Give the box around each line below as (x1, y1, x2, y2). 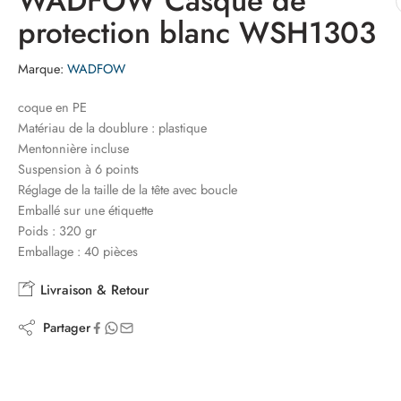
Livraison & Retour (36, 280, 149, 300)
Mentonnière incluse (18, 139, 129, 158)
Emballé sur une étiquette (18, 200, 153, 219)
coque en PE (18, 98, 87, 116)
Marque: (18, 59, 64, 78)
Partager (36, 318, 90, 337)
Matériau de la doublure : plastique (18, 118, 207, 137)
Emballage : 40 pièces (18, 242, 138, 260)
